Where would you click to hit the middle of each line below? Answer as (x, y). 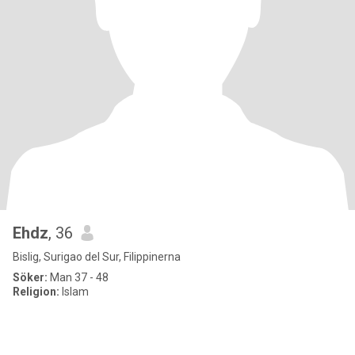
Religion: (36, 292)
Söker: (30, 277)
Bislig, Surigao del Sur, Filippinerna (97, 257)
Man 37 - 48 (78, 277)
